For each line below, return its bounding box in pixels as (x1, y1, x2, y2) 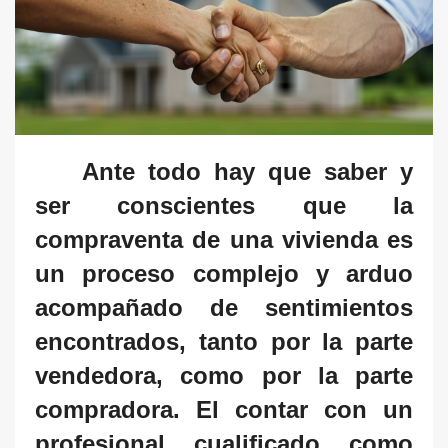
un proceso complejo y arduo (35, 260, 413, 288)
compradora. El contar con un (35, 396, 413, 424)
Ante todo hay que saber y (82, 158, 413, 186)
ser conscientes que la (35, 192, 413, 220)
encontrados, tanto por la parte (35, 328, 413, 356)
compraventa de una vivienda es (35, 226, 413, 254)
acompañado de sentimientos (35, 294, 413, 322)
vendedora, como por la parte (35, 362, 413, 390)
